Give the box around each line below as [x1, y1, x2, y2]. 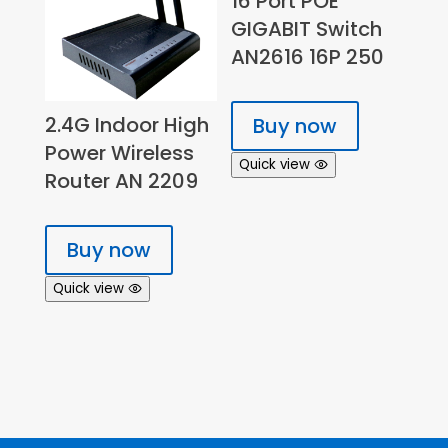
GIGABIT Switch [231, 14, 383, 43]
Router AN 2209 [44, 166, 198, 195]
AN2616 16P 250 [231, 42, 385, 71]
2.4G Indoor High [44, 110, 209, 139]
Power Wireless [44, 138, 194, 167]
